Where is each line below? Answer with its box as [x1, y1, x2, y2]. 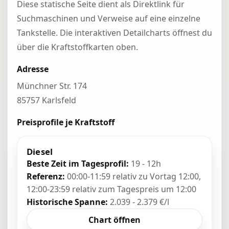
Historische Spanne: [27, 196, 108, 208]
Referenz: [27, 171, 65, 182]
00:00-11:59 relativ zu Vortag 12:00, [65, 171, 201, 182]
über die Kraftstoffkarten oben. [17, 41, 138, 53]
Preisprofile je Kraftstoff [17, 117, 114, 128]
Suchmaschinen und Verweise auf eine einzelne [17, 13, 200, 24]
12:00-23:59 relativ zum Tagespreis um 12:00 [27, 184, 196, 195]
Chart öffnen [88, 214, 141, 225]
